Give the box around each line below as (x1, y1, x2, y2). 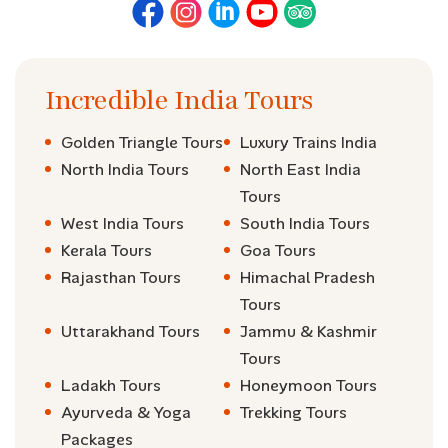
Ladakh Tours (61, 375, 161, 396)
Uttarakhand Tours (61, 321, 200, 342)
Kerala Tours (61, 240, 152, 261)
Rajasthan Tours (61, 267, 181, 288)
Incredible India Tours (45, 82, 313, 119)
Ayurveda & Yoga (61, 402, 191, 423)
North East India (240, 159, 361, 180)
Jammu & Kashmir (240, 321, 377, 342)
